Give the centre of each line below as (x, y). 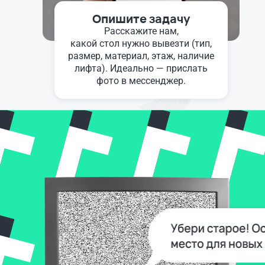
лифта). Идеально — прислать (141, 69)
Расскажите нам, (141, 31)
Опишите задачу (141, 19)
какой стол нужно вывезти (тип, (141, 44)
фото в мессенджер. (141, 81)
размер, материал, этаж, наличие (141, 56)
